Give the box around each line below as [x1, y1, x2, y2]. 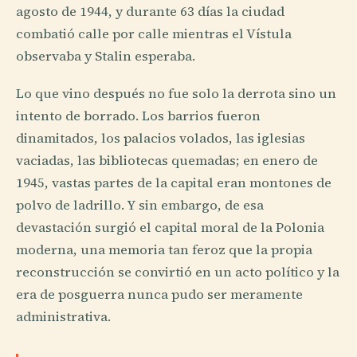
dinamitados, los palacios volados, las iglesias [16, 129, 305, 148]
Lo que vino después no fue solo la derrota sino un [16, 84, 336, 104]
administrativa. [16, 308, 111, 327]
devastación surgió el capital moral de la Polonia [16, 218, 324, 237]
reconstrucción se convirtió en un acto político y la [16, 263, 339, 282]
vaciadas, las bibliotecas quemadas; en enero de [16, 151, 318, 171]
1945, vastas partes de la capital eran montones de [16, 174, 331, 193]
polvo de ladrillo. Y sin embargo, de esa [16, 196, 264, 215]
